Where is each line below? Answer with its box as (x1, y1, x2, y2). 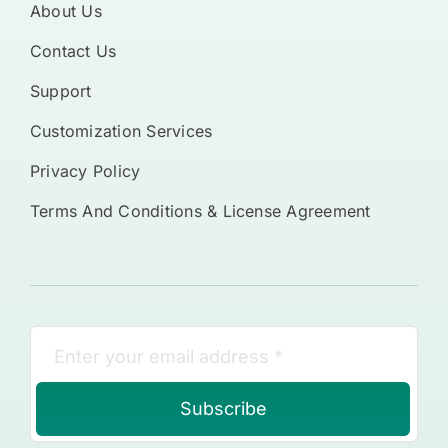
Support (29, 80, 92, 101)
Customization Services (29, 120, 213, 141)
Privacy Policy (29, 160, 141, 181)
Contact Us (29, 40, 117, 61)
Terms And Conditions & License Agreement (29, 200, 371, 221)
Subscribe (179, 397, 267, 419)
